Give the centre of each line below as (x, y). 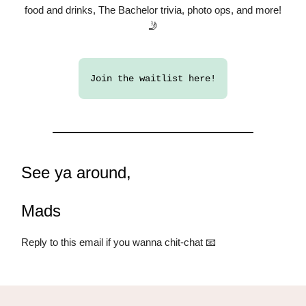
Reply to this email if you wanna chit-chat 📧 (119, 242)
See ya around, (76, 173)
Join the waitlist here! (153, 79)
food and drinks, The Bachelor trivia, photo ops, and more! (153, 10)
